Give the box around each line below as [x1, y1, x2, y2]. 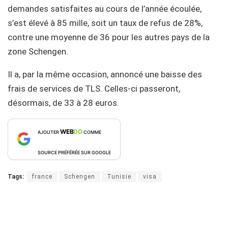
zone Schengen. [8, 46, 68, 56]
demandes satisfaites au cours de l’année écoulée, [8, 3, 202, 14]
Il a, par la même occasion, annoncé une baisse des [8, 69, 202, 79]
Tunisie [107, 173, 131, 180]
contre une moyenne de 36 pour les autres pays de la [8, 32, 210, 42]
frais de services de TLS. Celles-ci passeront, [8, 83, 180, 94]
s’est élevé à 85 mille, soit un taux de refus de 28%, [8, 17, 203, 28]
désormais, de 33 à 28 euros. [8, 97, 119, 108]
